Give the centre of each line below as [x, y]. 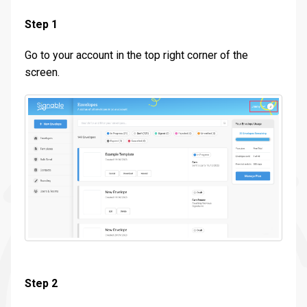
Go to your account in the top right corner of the [136, 56]
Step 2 [41, 283]
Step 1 [41, 25]
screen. [42, 73]
